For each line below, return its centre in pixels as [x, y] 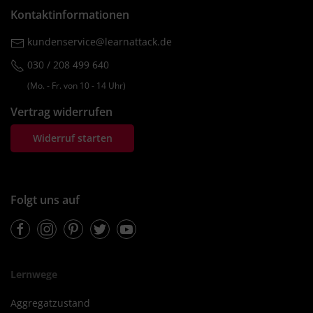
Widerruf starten [72, 138]
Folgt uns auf [45, 199]
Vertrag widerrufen [61, 111]
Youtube [139, 221]
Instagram [64, 221]
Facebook [35, 221]
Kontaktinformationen [70, 15]
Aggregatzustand [50, 303]
